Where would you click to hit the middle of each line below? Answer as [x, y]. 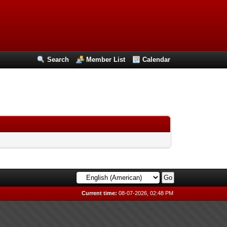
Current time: [100, 193]
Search [58, 60]
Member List [106, 60]
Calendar [157, 60]
